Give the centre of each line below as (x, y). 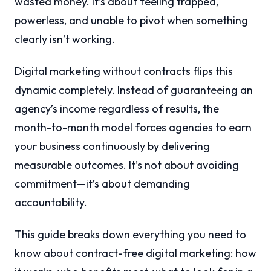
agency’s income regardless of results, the (117, 109)
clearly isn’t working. (65, 39)
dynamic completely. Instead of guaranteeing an (134, 90)
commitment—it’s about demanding (102, 184)
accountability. (51, 203)
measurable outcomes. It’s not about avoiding (127, 165)
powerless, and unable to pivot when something (131, 21)
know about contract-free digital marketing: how (135, 253)
